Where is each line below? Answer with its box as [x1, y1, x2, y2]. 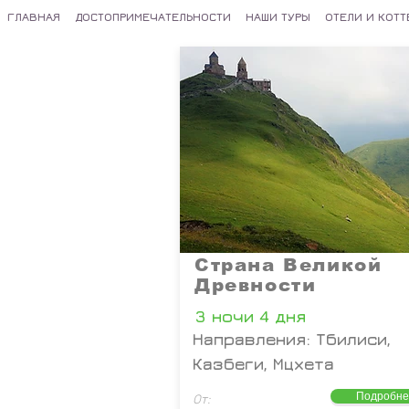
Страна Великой [194, 255, 383, 275]
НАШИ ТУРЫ [246, 9, 310, 24]
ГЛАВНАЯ [7, 9, 60, 24]
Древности [194, 275, 317, 295]
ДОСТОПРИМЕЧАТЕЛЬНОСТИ [75, 9, 231, 24]
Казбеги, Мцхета [193, 354, 334, 373]
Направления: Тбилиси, [193, 330, 391, 349]
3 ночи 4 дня [194, 307, 306, 326]
